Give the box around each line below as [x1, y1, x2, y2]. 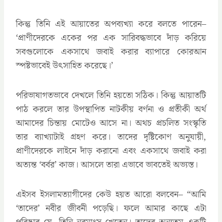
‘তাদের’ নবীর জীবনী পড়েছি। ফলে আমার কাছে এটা [16, 201, 206, 216]
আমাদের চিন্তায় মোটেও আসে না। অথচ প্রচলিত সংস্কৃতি [16, 115, 206, 130]
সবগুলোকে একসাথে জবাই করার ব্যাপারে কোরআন [16, 44, 206, 59]
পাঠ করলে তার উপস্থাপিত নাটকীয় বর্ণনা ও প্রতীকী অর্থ [16, 102, 206, 116]
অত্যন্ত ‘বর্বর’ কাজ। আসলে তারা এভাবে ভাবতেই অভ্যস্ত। [16, 157, 198, 172]
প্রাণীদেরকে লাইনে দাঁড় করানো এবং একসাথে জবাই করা [16, 143, 206, 158]
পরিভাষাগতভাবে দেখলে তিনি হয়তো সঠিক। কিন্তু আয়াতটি [16, 88, 206, 103]
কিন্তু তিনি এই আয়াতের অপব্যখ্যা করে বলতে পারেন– [16, 16, 206, 31]
